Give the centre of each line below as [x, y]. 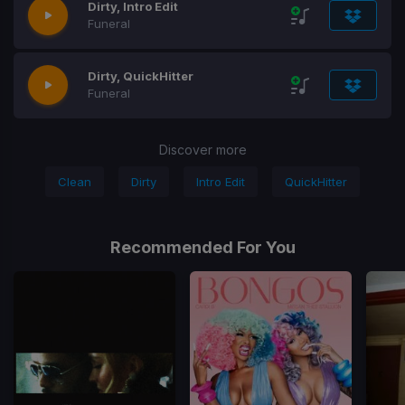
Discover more [202, 150]
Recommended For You [202, 247]
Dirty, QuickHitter [141, 76]
